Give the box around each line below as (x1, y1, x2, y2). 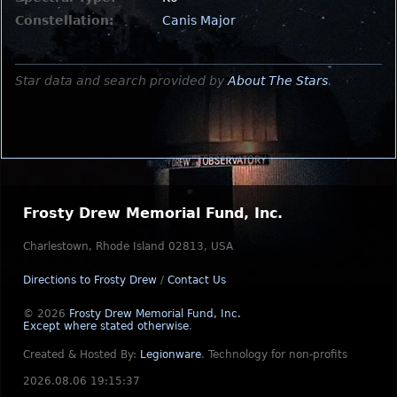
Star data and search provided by (15, 73, 228, 88)
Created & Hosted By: (23, 348, 140, 361)
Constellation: (15, 12, 114, 27)
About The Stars (228, 73, 328, 88)
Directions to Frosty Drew (23, 274, 157, 286)
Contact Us (167, 274, 226, 286)
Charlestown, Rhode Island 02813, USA (23, 240, 233, 253)
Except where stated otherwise (23, 320, 189, 332)
